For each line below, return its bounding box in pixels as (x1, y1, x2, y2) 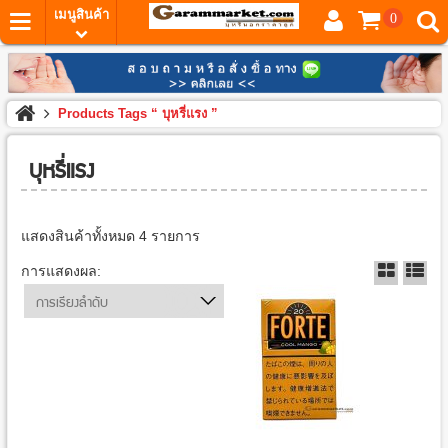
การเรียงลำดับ (35, 286, 108, 315)
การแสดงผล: (20, 262, 101, 279)
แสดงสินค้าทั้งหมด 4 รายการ (20, 227, 200, 244)
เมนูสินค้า (53, 7, 109, 22)
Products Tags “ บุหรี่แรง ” (58, 106, 219, 122)
